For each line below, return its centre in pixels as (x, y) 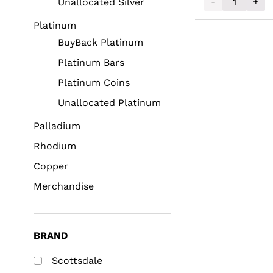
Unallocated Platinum (109, 103)
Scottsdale (77, 261)
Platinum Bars (91, 63)
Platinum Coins (94, 83)
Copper (51, 166)
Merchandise (64, 186)
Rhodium (55, 146)
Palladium (57, 126)
